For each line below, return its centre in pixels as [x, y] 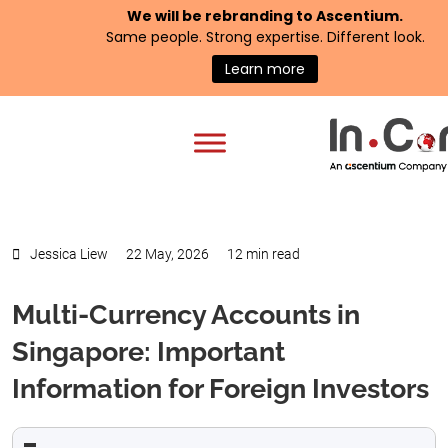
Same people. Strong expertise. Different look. [265, 37]
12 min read [263, 254]
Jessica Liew [69, 254]
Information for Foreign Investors [220, 388]
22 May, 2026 [167, 254]
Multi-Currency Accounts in [186, 314]
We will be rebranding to [221, 16]
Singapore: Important [148, 351]
